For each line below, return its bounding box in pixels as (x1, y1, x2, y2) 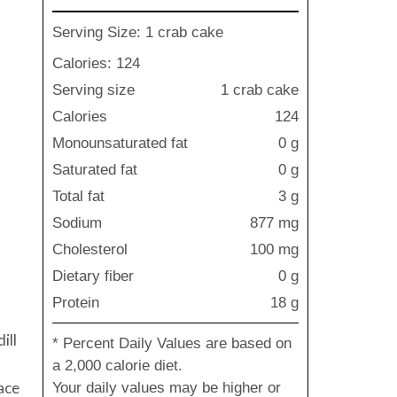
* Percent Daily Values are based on (52, 335, 292, 352)
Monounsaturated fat (52, 135, 188, 152)
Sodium (52, 214, 102, 231)
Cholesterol (52, 241, 128, 258)
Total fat (52, 188, 105, 205)
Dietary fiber (52, 268, 134, 284)
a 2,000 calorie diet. (52, 357, 183, 374)
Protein (52, 294, 99, 311)
